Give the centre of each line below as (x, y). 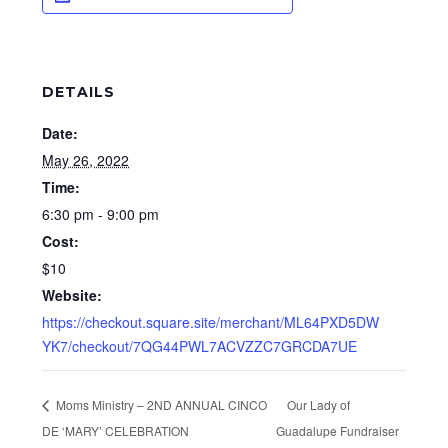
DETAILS (79, 92)
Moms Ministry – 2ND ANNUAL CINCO (160, 404)
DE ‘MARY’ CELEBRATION (116, 430)
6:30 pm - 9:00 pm (101, 214)
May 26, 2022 (86, 160)
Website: (72, 295)
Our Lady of (319, 404)
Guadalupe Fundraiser (338, 430)
